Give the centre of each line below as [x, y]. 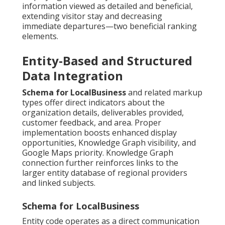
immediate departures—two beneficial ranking [109, 26]
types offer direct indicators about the [93, 103]
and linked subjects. [59, 183]
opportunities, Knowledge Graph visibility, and [109, 143]
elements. [40, 36]
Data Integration [73, 76]
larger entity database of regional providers [105, 173]
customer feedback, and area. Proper [92, 123]
